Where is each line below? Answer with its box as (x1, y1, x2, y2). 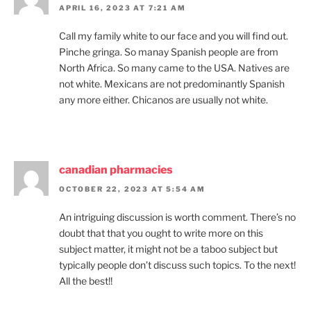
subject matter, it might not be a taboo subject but (59, 243, 278, 255)
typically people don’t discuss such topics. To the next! (59, 259, 296, 271)
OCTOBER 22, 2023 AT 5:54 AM (59, 185, 206, 194)
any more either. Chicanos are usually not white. (59, 94, 268, 106)
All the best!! (59, 275, 112, 287)
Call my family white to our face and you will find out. (59, 30, 288, 42)
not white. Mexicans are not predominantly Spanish (59, 78, 285, 90)
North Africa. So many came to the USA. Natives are (59, 62, 289, 74)
